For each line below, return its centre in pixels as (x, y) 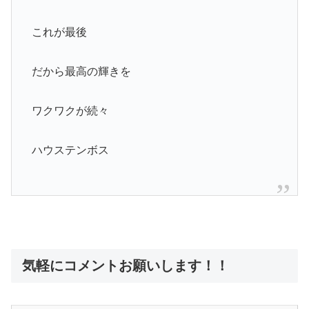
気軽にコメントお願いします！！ (126, 265)
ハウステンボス (70, 150)
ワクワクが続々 (70, 110)
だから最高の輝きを (81, 72)
